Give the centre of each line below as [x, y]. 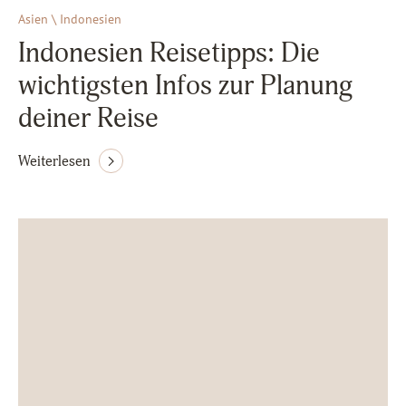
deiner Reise [88, 118]
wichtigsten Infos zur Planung [185, 86]
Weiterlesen [54, 161]
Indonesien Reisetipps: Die [169, 53]
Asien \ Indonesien [70, 19]
